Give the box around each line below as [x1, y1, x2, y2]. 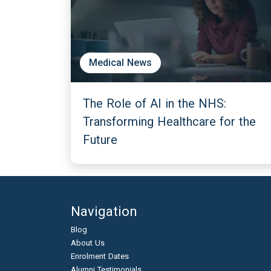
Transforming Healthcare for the [83, 114, 256, 129]
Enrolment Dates [71, 252, 129, 261]
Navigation [71, 204, 137, 219]
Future [83, 132, 117, 147]
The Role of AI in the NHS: [83, 96, 226, 111]
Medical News [89, 57, 152, 68]
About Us [71, 238, 105, 247]
